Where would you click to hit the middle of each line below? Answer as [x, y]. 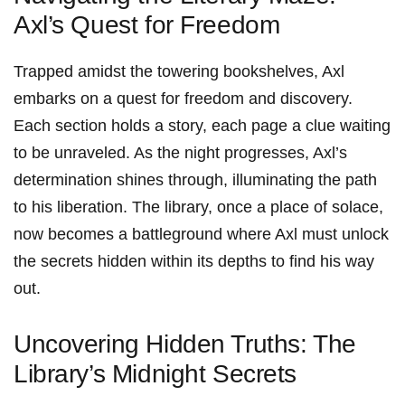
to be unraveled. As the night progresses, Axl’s [180, 153]
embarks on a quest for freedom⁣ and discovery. [183, 99]
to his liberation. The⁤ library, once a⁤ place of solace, [198, 207]
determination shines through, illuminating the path [195, 180]
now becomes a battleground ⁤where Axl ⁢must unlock [201, 235]
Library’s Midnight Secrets [155, 374]
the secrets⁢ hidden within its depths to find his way [194, 262]
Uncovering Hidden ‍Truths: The [185, 344]
